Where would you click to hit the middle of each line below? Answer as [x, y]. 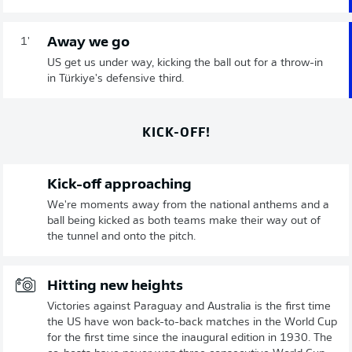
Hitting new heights [115, 286]
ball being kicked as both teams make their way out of [184, 221]
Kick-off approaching [119, 185]
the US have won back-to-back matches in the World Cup [192, 323]
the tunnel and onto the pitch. [121, 237]
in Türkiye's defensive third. [115, 79]
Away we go [88, 43]
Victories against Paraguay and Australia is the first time [189, 307]
